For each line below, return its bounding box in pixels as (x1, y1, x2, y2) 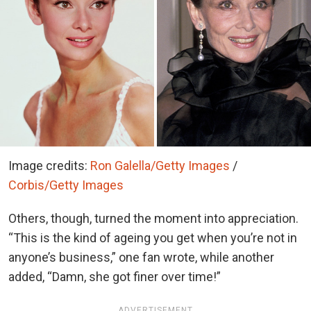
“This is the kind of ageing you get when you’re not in (8, 230, 297, 245)
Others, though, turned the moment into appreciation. (8, 210, 299, 226)
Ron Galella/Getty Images (90, 158, 230, 173)
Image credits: (8, 158, 90, 173)
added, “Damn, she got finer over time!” (8, 269, 224, 284)
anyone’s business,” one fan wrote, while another (8, 249, 274, 264)
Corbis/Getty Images (8, 177, 124, 192)
